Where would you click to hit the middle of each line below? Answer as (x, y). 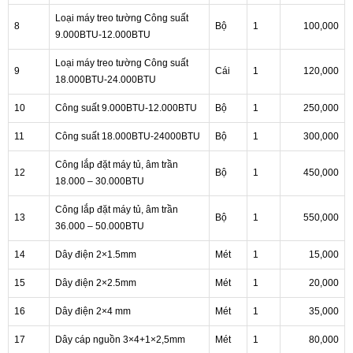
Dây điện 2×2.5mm (96, 283)
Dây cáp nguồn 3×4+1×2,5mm (120, 340)
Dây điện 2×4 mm (93, 312)
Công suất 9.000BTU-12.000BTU (126, 108)
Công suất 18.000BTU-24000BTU (128, 137)
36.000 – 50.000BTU (100, 227)
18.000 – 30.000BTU (100, 182)
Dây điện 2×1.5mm (96, 255)
